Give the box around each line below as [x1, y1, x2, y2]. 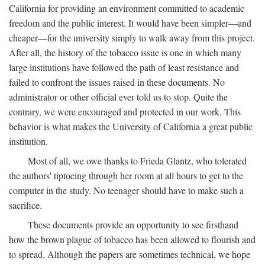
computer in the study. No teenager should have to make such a [9, 184, 244, 196]
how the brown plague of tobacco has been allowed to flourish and [9, 233, 256, 245]
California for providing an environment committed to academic [9, 2, 244, 14]
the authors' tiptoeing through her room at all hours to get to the [9, 169, 243, 182]
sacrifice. [9, 199, 42, 211]
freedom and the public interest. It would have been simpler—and [9, 17, 251, 29]
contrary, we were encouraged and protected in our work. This [9, 105, 241, 118]
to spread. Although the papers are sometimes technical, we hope [9, 248, 250, 260]
